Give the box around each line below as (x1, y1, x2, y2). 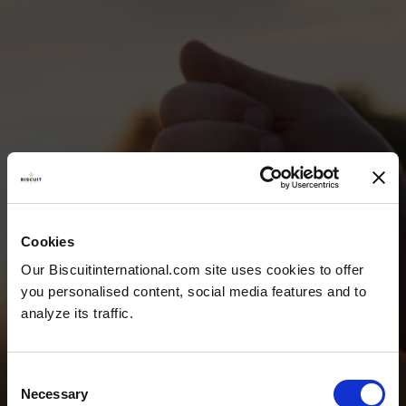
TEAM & (132, 259, 274, 303)
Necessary (21, 386, 88, 401)
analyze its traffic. (21, 305, 133, 321)
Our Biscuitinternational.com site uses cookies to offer (21, 262, 364, 277)
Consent (6, 368, 57, 383)
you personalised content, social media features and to (21, 284, 366, 299)
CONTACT (115, 294, 291, 337)
